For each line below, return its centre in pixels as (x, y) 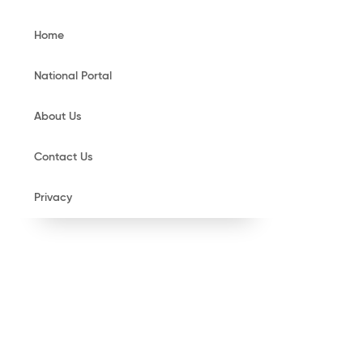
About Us (58, 117)
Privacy (53, 198)
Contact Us (63, 157)
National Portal (73, 76)
